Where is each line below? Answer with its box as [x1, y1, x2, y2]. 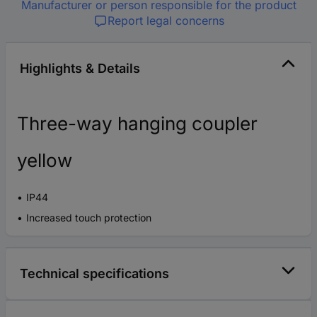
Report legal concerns [107, 13, 224, 28]
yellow [17, 149, 72, 171]
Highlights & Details [20, 60, 140, 76]
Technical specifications [20, 265, 169, 281]
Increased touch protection [26, 211, 151, 224]
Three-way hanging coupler [17, 112, 258, 134]
